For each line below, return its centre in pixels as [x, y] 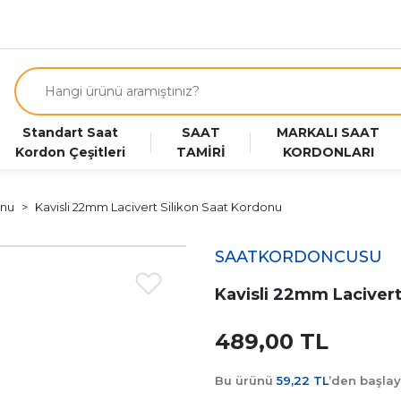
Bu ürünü [246, 380]
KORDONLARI [328, 152]
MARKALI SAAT [328, 132]
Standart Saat [70, 132]
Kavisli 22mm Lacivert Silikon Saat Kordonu [158, 207]
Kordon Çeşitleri [70, 152]
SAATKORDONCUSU [299, 257]
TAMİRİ [201, 152]
